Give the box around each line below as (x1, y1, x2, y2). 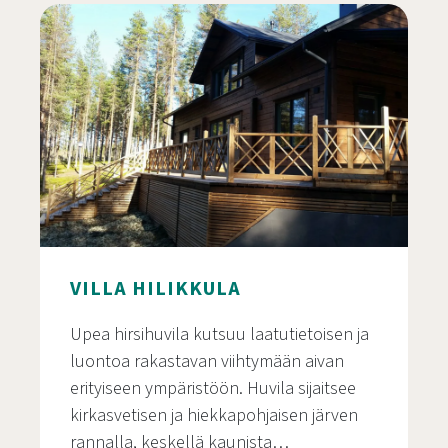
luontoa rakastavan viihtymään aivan (70, 348, 344, 374)
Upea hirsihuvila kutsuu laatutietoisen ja (70, 321, 369, 347)
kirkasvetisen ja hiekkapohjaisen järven (70, 402, 358, 428)
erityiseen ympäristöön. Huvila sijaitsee (70, 375, 356, 401)
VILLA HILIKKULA (70, 274, 241, 303)
